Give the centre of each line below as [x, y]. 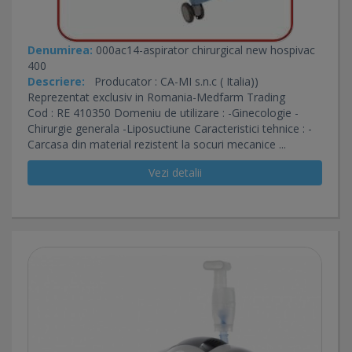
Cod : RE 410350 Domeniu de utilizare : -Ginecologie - [163, 113]
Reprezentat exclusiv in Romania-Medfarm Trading [166, 97]
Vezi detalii [175, 172]
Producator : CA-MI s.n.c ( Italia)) [172, 81]
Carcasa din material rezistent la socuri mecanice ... [157, 144]
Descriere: [56, 81]
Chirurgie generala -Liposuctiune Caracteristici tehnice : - [170, 128]
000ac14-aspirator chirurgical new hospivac [204, 50]
